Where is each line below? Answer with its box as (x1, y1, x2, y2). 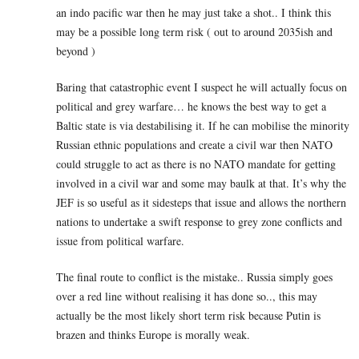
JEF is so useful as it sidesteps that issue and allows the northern (56, 195, 346, 211)
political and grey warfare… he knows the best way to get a (56, 99, 326, 115)
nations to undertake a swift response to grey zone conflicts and (56, 214, 342, 230)
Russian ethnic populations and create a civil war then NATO (56, 137, 333, 153)
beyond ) (56, 43, 95, 59)
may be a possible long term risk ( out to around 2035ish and (56, 24, 333, 40)
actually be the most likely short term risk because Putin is (56, 308, 321, 324)
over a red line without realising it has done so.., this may (56, 288, 317, 305)
